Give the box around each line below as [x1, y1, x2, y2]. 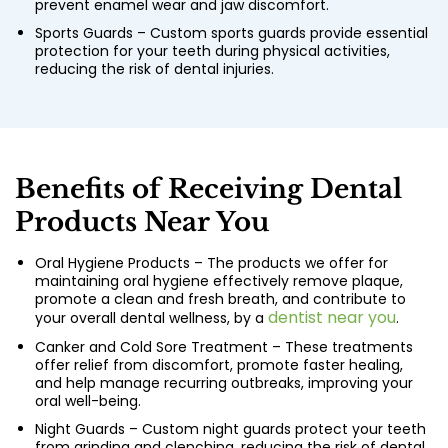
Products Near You [15, 206, 269, 239]
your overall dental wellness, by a [35, 308, 268, 329]
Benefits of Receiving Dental [15, 173, 402, 206]
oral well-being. [35, 391, 141, 412]
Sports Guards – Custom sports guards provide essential [35, 23, 428, 44]
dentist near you [268, 306, 396, 330]
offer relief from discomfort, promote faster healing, [35, 355, 403, 376]
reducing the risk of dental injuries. [35, 59, 274, 80]
